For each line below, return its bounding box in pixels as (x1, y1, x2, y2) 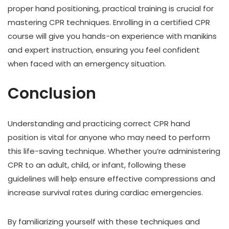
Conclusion (8, 83, 96, 105)
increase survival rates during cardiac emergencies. (8, 187, 203, 198)
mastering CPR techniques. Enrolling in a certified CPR (8, 17, 210, 28)
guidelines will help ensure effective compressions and (8, 173, 215, 185)
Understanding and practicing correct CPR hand (8, 118, 190, 129)
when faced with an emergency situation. (8, 58, 166, 70)
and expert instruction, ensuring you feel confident (8, 44, 200, 56)
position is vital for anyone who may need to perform (8, 132, 210, 143)
